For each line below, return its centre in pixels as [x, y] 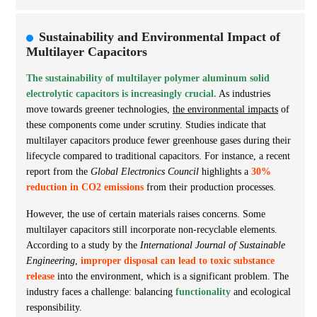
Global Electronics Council [145, 171]
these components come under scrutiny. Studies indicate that [146, 125]
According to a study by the [83, 245]
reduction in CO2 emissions [85, 187]
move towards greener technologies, [99, 109]
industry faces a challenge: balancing [101, 292]
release [40, 276]
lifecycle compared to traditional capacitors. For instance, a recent [158, 156]
